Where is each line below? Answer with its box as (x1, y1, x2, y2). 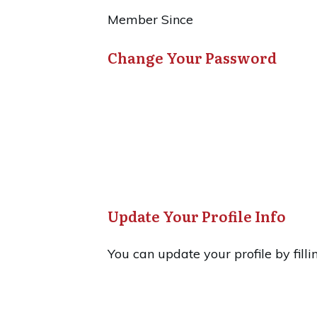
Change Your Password (108, 47, 277, 69)
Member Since (108, 11, 193, 28)
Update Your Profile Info (108, 205, 286, 227)
